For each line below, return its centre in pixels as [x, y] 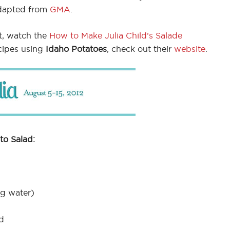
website [190, 49]
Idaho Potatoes [76, 49]
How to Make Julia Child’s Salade [116, 35]
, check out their [140, 49]
